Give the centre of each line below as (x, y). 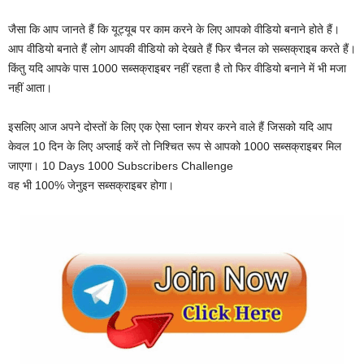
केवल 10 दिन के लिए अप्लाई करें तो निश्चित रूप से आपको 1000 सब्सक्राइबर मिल (175, 146)
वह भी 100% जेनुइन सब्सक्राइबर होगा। (91, 185)
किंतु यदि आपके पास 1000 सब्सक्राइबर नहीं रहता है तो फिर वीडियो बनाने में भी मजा (177, 68)
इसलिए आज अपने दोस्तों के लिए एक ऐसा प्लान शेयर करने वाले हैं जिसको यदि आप (170, 126)
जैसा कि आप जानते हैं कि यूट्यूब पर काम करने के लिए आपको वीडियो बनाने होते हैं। (174, 29)
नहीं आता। (30, 87)
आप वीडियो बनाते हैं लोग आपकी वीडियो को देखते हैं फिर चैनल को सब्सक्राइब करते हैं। (182, 48)
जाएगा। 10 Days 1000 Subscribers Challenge (121, 165)
